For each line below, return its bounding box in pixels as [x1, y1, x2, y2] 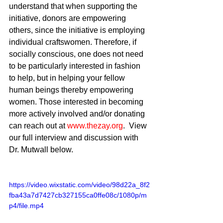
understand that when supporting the [9, 2, 139, 11]
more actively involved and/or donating [9, 110, 147, 118]
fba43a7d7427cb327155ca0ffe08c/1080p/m [9, 191, 147, 200]
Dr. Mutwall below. [9, 145, 73, 154]
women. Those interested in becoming [9, 98, 145, 107]
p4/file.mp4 [9, 202, 44, 210]
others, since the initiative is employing [9, 26, 147, 35]
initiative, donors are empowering [9, 14, 128, 23]
